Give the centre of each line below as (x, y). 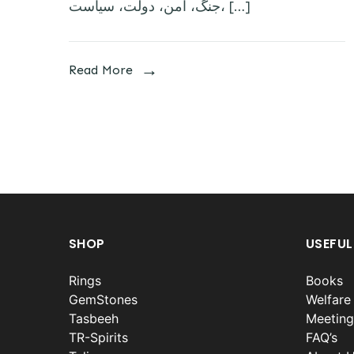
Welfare (328, 299)
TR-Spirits (98, 337)
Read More (101, 70)
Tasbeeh (94, 318)
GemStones (103, 299)
